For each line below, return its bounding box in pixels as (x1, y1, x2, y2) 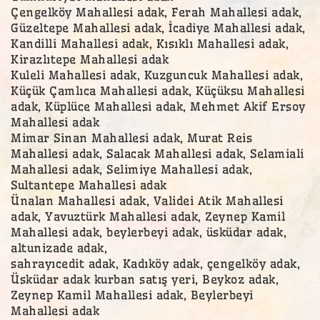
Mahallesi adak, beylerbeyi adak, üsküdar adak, (11, 224, 286, 239)
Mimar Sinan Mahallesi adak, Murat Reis (11, 130, 252, 145)
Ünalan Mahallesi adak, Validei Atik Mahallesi (11, 193, 284, 208)
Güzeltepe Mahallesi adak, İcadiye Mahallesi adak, (11, 20, 306, 35)
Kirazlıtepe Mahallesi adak (11, 51, 169, 66)
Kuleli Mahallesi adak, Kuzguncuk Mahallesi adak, (11, 67, 303, 82)
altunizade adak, (11, 240, 107, 255)
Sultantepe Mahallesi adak (11, 177, 167, 192)
